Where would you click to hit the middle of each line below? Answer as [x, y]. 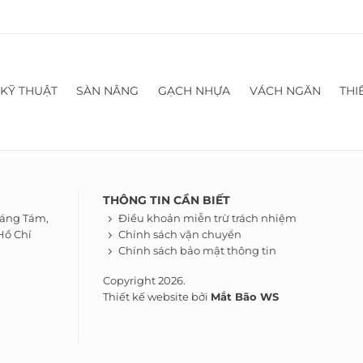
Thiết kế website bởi [157, 297]
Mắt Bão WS [245, 297]
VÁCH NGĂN [285, 90]
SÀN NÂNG [108, 90]
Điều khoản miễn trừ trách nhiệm [207, 219]
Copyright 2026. [144, 280]
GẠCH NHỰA [194, 90]
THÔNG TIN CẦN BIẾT [167, 200]
